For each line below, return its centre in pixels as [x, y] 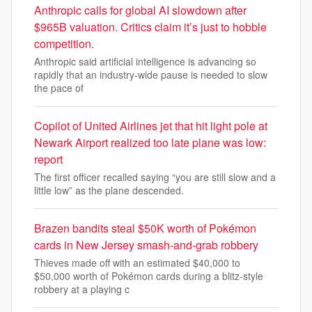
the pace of [59, 88]
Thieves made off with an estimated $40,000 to [137, 263]
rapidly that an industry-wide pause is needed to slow [151, 75]
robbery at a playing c [82, 289]
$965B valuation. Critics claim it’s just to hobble [150, 27]
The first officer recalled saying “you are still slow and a [155, 177]
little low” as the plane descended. [109, 190]
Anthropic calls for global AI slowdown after [140, 10]
